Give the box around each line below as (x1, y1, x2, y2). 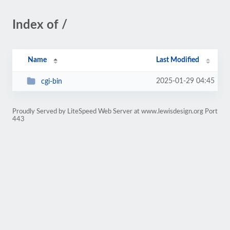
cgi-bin (41, 78, 62, 85)
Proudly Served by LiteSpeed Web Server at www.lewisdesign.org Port (12, 108, 218, 114)
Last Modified (156, 56, 200, 64)
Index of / (12, 19, 67, 31)
